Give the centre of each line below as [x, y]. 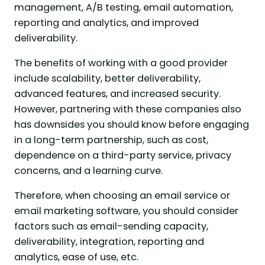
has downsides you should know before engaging [132, 124]
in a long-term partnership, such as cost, [111, 140]
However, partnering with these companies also [128, 109]
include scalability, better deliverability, [107, 78]
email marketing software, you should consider [126, 211]
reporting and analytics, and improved [106, 22]
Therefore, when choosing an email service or [122, 196]
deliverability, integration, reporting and [109, 242]
